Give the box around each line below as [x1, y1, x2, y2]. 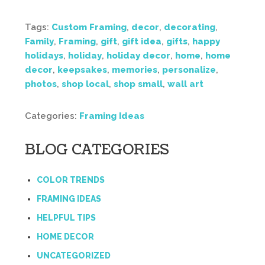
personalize [162, 64, 216, 75]
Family [25, 36, 54, 47]
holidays [25, 50, 63, 61]
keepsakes [57, 64, 107, 75]
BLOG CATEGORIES [25, 140, 169, 160]
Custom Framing [51, 22, 127, 33]
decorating [164, 22, 215, 33]
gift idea [122, 36, 161, 47]
